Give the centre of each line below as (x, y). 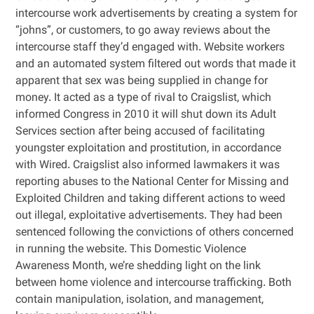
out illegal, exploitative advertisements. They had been (149, 216)
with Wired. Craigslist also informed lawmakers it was (148, 166)
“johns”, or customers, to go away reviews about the (143, 31)
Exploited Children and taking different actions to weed (151, 199)
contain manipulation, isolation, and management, (140, 300)
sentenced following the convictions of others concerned (155, 233)
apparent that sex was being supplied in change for (142, 82)
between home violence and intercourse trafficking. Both (154, 284)
